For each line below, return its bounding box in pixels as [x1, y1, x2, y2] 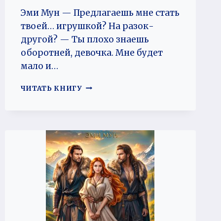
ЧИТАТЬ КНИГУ [20, 84, 82, 93]
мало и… [20, 60, 58, 72]
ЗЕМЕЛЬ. [82, 103, 117, 111]
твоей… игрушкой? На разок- [20, 20, 154, 32]
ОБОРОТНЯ [82, 123, 127, 132]
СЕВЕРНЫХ [82, 92, 127, 101]
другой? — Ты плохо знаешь [20, 34, 149, 45]
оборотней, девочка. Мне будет [20, 47, 163, 58]
